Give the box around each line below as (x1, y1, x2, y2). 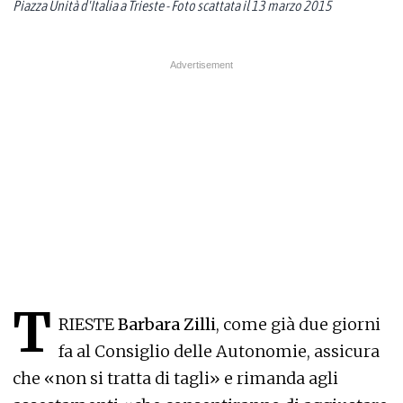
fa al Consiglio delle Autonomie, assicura (58, 341, 380, 363)
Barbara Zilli (114, 314, 216, 336)
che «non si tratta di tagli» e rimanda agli (13, 368, 338, 390)
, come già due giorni (216, 314, 381, 336)
